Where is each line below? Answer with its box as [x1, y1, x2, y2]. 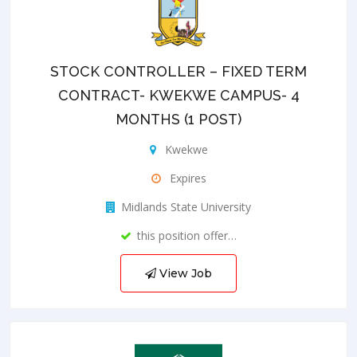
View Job [156, 265, 212, 280]
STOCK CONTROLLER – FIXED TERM [50, 62, 307, 80]
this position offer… [137, 227, 237, 243]
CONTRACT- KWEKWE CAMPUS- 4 [57, 86, 300, 104]
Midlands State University [121, 198, 251, 214]
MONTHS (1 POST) [116, 110, 241, 127]
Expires [166, 170, 206, 186]
